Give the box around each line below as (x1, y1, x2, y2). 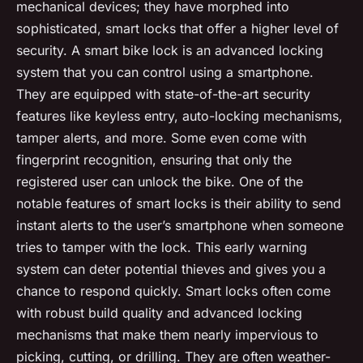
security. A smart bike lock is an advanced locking (16, 41, 323, 58)
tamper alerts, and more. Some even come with (16, 129, 306, 146)
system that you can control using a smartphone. (16, 63, 314, 80)
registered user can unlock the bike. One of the (16, 173, 303, 190)
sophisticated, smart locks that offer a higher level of (16, 19, 339, 36)
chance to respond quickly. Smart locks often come (16, 282, 331, 299)
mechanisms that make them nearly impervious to (16, 326, 318, 343)
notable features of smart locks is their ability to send (16, 194, 341, 211)
